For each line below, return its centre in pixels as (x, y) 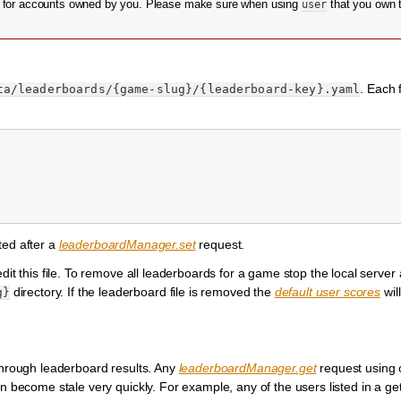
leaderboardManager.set (127, 244)
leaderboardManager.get (247, 368)
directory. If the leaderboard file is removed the (142, 292)
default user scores (328, 292)
